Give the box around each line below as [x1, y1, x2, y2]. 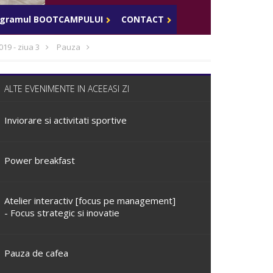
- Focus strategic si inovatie [4, 207, 119, 219]
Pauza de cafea [4, 247, 68, 259]
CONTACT [121, 13, 164, 25]
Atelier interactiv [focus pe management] [4, 194, 175, 207]
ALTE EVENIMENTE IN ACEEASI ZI [4, 83, 129, 94]
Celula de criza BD [115, 4, 188, 16]
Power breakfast [4, 154, 75, 166]
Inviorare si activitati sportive [4, 114, 127, 126]
